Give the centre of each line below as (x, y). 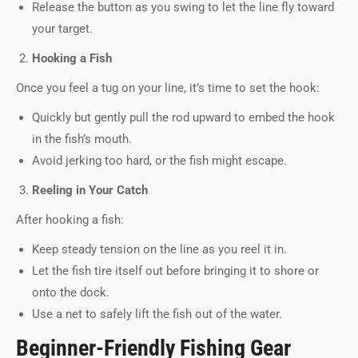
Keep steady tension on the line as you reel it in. (159, 249)
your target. (62, 29)
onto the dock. (71, 292)
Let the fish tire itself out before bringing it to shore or (175, 271)
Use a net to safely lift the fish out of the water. (157, 314)
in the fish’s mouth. (82, 139)
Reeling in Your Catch (90, 190)
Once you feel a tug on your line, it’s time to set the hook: (168, 88)
